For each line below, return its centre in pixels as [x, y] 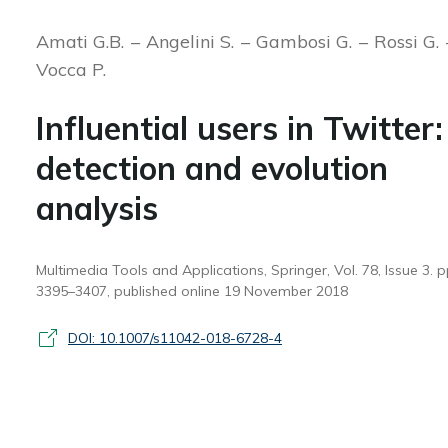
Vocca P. [70, 69]
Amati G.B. [82, 41]
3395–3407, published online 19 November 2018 [191, 291]
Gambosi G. [306, 41]
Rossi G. [408, 41]
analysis [96, 208]
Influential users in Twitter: [239, 128]
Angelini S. [192, 41]
